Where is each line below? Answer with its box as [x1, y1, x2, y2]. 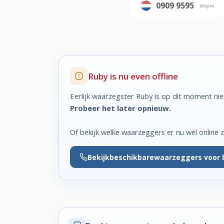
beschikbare [109, 152, 154, 162]
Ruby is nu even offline [88, 70, 178, 82]
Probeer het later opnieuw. [70, 102, 171, 113]
